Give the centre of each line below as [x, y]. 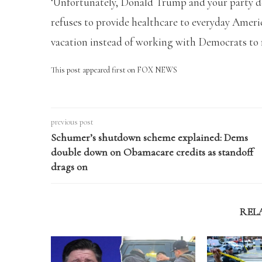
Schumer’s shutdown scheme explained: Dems [149, 137]
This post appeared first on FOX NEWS [114, 70]
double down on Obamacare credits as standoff [152, 152]
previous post [72, 122]
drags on [69, 166]
